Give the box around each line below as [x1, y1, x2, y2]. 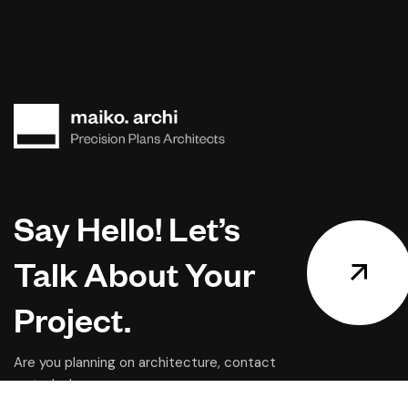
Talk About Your [14, 250, 255, 294]
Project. [14, 296, 131, 340]
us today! [14, 374, 72, 393]
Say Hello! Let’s [14, 205, 240, 249]
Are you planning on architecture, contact [14, 352, 276, 372]
